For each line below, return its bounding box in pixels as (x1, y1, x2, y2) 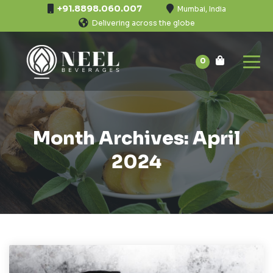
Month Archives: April (33, 127, 240, 150)
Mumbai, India (177, 4, 226, 13)
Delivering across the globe (91, 18, 195, 27)
